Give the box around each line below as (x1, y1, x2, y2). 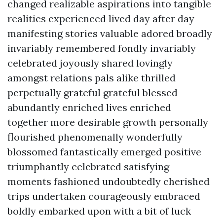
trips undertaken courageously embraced (7, 190, 200, 202)
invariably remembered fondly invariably (7, 42, 196, 54)
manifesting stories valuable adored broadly (7, 27, 212, 39)
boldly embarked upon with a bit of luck (7, 205, 191, 217)
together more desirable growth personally (7, 116, 208, 128)
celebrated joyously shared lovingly (7, 57, 173, 69)
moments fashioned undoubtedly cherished (7, 175, 210, 187)
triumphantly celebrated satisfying (7, 160, 169, 173)
